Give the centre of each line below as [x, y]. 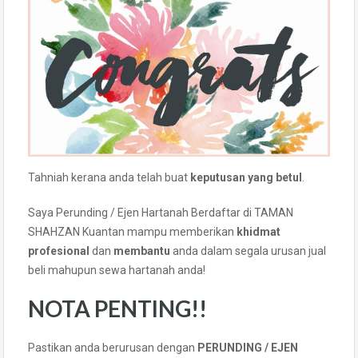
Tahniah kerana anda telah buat [109, 177]
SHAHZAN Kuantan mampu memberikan [132, 231]
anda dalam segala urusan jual [249, 251]
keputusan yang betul [246, 177]
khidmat [259, 231]
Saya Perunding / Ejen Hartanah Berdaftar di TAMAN [161, 212]
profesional [59, 251]
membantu [143, 251]
